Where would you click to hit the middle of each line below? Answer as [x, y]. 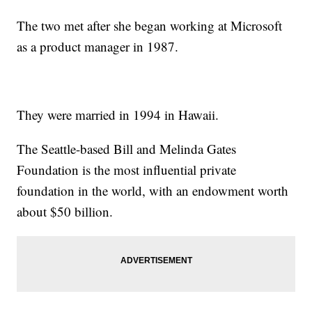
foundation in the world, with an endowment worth [153, 191]
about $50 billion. [65, 212]
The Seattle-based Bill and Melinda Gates [127, 149]
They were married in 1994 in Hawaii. [118, 115]
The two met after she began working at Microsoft [150, 26]
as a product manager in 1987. [98, 47]
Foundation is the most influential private [127, 170]
